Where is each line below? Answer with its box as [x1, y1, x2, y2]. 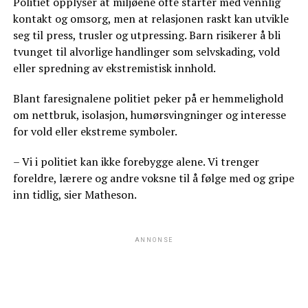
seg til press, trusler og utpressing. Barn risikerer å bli [12, 27, 280, 43]
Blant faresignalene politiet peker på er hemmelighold [12, 91, 283, 106]
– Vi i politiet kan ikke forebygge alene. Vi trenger [12, 154, 259, 169]
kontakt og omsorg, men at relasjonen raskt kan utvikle [12, 11, 289, 26]
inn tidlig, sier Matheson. [12, 187, 137, 202]
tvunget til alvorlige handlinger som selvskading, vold [12, 44, 280, 59]
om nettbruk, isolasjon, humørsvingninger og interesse [12, 107, 286, 122]
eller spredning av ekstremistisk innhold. [12, 60, 216, 76]
